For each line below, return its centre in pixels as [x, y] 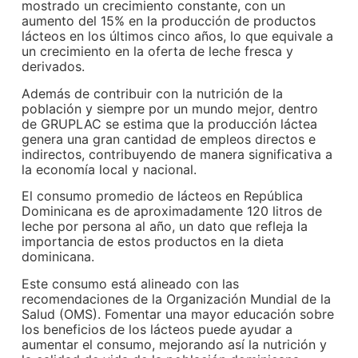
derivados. [54, 67]
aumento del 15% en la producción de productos [169, 21]
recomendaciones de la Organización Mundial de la [177, 298]
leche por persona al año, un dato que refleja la [165, 227]
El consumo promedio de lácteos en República [163, 196]
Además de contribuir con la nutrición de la [153, 93]
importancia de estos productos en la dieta [153, 242]
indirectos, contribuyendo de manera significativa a [177, 154]
